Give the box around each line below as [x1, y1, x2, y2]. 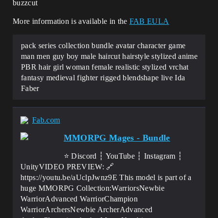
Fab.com [32, 116, 60, 124]
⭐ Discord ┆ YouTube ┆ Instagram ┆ [63, 152, 183, 160]
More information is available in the [13, 17, 129, 25]
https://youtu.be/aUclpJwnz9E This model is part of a [20, 173, 192, 182]
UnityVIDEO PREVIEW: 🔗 [20, 163, 114, 171]
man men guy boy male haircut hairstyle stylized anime [21, 52, 198, 60]
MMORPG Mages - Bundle [63, 133, 170, 143]
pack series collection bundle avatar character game [21, 41, 186, 50]
